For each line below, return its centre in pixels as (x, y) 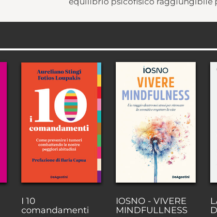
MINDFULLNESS (152, 210)
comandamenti (55, 210)
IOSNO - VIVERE (151, 201)
